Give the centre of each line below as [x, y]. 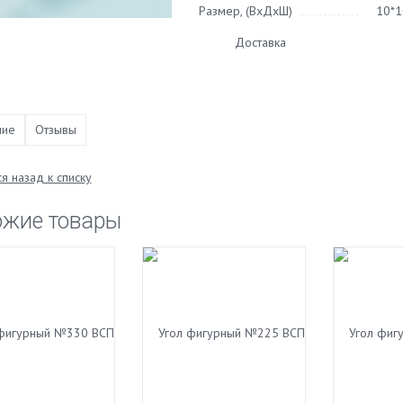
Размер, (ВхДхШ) [245, 10]
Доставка [260, 42]
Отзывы [55, 129]
